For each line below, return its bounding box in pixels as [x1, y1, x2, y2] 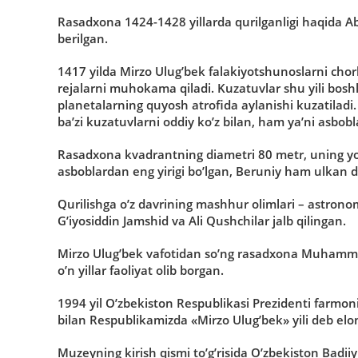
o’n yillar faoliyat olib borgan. [58, 261, 224, 278]
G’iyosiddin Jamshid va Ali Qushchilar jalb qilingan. [58, 212, 346, 229]
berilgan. [58, 30, 108, 46]
